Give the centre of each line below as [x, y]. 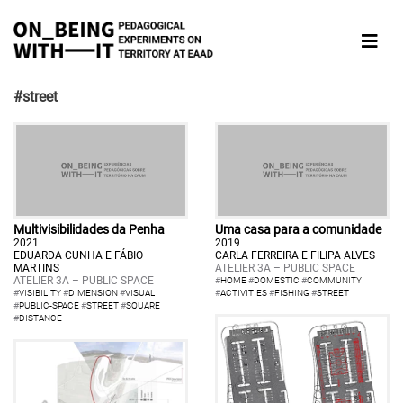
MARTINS [36, 268]
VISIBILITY [40, 292]
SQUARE [143, 305]
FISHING [292, 292]
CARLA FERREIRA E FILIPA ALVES [295, 255]
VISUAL [140, 292]
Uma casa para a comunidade [298, 229]
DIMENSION [93, 292]
